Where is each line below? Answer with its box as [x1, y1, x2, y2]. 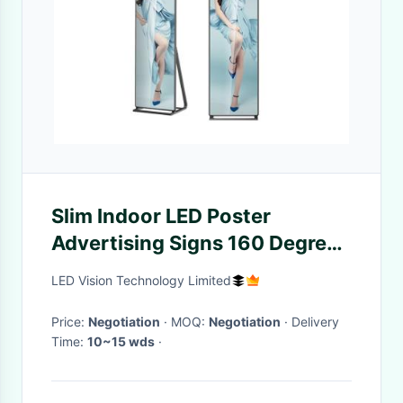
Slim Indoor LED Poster [51, 204, 271, 228]
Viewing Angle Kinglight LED [51, 258, 327, 282]
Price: [51, 314, 88, 329]
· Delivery [281, 314, 291, 329]
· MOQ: [171, 314, 209, 329]
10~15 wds [87, 334, 155, 349]
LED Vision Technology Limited [51, 273, 231, 288]
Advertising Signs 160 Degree [51, 231, 338, 255]
